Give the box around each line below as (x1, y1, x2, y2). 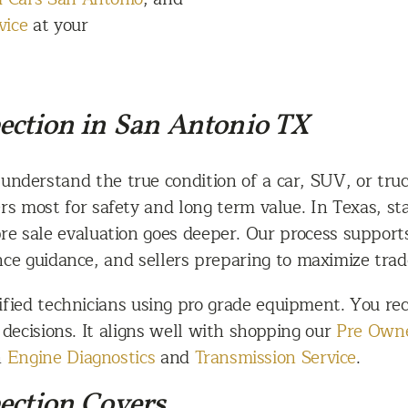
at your (27, 10, 88, 39)
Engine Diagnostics (6, 342, 156, 372)
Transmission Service (194, 342, 357, 372)
